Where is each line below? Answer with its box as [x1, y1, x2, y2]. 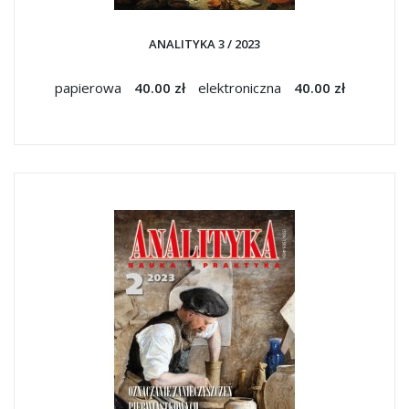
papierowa [55, 79, 125, 97]
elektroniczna [198, 79, 285, 97]
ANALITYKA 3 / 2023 [149, 36, 260, 52]
